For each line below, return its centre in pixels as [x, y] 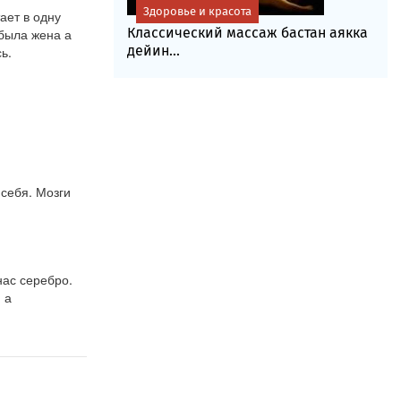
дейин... [153, 51]
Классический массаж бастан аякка [247, 33]
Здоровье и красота [197, 11]
